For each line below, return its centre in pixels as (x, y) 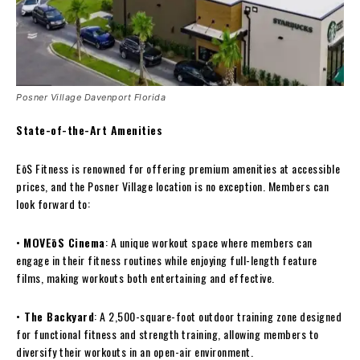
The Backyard (57, 317)
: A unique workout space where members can (209, 243)
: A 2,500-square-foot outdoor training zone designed (218, 317)
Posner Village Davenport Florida (91, 98)
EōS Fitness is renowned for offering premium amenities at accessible (178, 169)
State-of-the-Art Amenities (89, 130)
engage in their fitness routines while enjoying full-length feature (167, 260)
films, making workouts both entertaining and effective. (145, 278)
